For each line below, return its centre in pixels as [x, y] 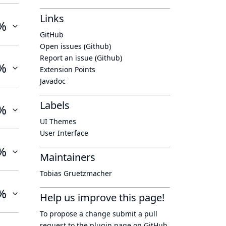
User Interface [64, 133]
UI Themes [58, 121]
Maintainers [68, 157]
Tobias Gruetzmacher [76, 173]
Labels [55, 105]
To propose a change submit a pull [99, 214]
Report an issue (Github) [81, 58]
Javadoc [53, 81]
